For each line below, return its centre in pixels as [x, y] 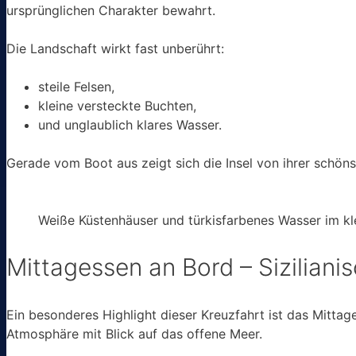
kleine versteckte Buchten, [117, 105]
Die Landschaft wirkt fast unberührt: [115, 48]
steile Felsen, [76, 86]
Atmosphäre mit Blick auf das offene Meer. [134, 333]
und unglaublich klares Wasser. [130, 124]
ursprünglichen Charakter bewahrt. [111, 10]
